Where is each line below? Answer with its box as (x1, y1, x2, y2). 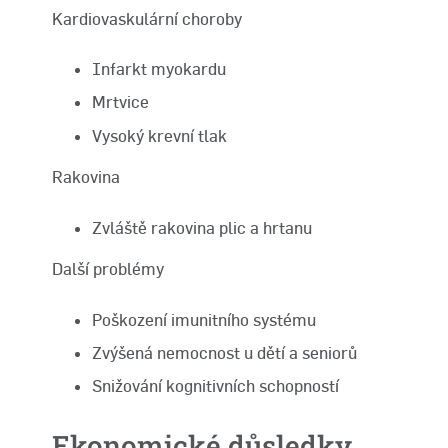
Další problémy (52, 259, 164, 280)
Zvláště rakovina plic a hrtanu (92, 217, 312, 238)
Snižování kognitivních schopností (92, 376, 339, 397)
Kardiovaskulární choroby (52, 8, 242, 29)
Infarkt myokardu (92, 58, 226, 79)
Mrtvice (92, 92, 149, 113)
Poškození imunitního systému (92, 309, 316, 330)
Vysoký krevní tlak (92, 125, 227, 146)
